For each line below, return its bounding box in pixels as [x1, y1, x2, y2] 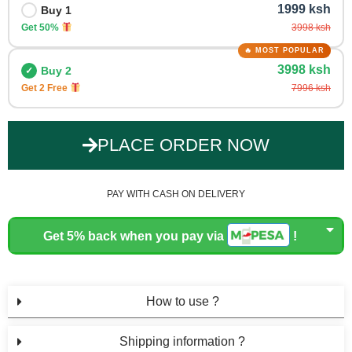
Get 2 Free [21, 82, 70, 94]
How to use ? [145, 294, 219, 308]
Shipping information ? [119, 334, 245, 348]
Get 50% [21, 22, 61, 34]
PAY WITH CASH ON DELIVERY [107, 189, 245, 200]
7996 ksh [291, 82, 331, 94]
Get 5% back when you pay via [42, 229, 227, 243]
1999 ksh [277, 2, 331, 16]
